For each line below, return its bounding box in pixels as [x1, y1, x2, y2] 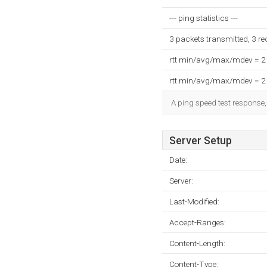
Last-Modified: [169, 197, 219, 206]
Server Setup [169, 135, 232, 147]
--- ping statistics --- [169, 13, 238, 23]
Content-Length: [169, 238, 225, 248]
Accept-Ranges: [169, 218, 226, 227]
